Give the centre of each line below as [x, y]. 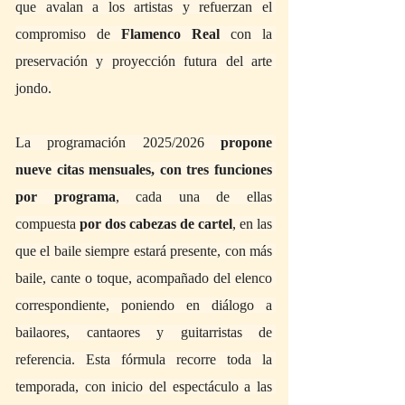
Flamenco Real [170, 33]
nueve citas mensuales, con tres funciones [144, 169]
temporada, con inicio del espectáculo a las [144, 386]
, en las [252, 223]
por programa [66, 196]
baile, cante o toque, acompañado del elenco [144, 278]
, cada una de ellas [194, 196]
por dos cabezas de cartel [156, 223]
